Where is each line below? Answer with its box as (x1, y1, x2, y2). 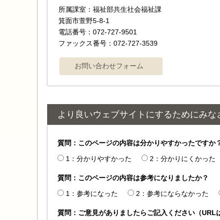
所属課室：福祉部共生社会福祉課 (58, 5, 168, 13)
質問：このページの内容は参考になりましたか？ (57, 173, 209, 182)
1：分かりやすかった (66, 154, 132, 163)
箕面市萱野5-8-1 (58, 16, 110, 25)
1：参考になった (66, 189, 118, 197)
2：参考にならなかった (136, 189, 209, 197)
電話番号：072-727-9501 (58, 27, 137, 36)
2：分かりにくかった (150, 154, 216, 163)
